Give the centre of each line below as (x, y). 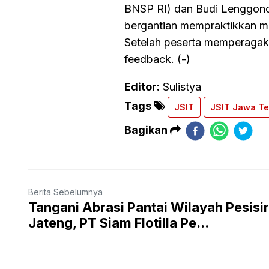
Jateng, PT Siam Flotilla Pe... (119, 222)
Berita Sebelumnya (65, 192)
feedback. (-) (157, 59)
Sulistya (182, 86)
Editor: (142, 86)
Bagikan (147, 130)
